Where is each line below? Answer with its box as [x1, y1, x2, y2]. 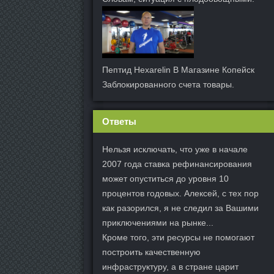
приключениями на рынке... [102, 217, 213, 228]
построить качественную [102, 246, 201, 257]
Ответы [102, 116, 136, 127]
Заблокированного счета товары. [102, 79, 234, 89]
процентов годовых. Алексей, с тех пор [102, 188, 259, 198]
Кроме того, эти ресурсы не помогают [102, 232, 254, 242]
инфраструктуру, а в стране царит [102, 261, 239, 272]
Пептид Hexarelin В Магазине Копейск [102, 64, 254, 75]
